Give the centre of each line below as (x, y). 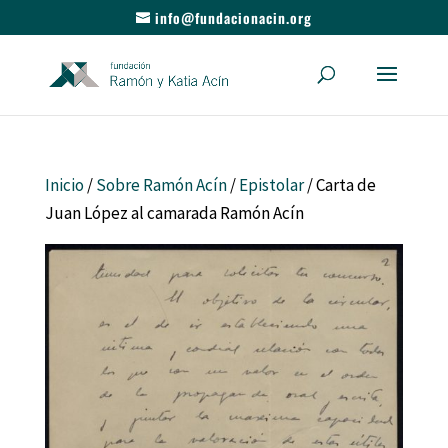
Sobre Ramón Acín (161, 185)
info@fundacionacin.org (233, 17)
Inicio (64, 185)
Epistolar (271, 185)
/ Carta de (339, 185)
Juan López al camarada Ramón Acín (174, 213)
